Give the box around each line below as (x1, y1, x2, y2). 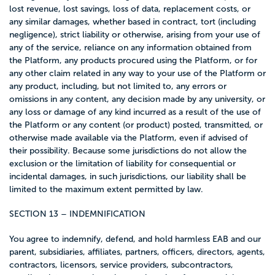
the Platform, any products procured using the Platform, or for (9, 56, 257, 65)
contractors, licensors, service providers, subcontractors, (9, 260, 233, 269)
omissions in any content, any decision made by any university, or (9, 95, 265, 104)
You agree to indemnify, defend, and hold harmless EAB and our (9, 234, 261, 244)
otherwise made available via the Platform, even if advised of (9, 133, 248, 142)
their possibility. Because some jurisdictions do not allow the (9, 146, 247, 155)
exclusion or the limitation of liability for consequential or (9, 159, 236, 168)
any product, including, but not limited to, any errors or (9, 82, 227, 91)
